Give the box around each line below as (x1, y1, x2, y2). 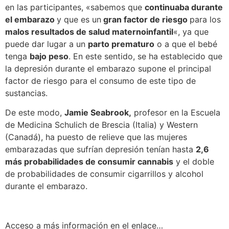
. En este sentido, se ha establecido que (68, 51, 222, 61)
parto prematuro (88, 38, 154, 49)
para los (190, 14, 221, 25)
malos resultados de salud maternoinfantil (5, 26, 173, 37)
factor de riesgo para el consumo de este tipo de (5, 75, 196, 86)
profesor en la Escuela (131, 107, 220, 118)
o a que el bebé (154, 38, 217, 49)
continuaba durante (145, 2, 223, 12)
